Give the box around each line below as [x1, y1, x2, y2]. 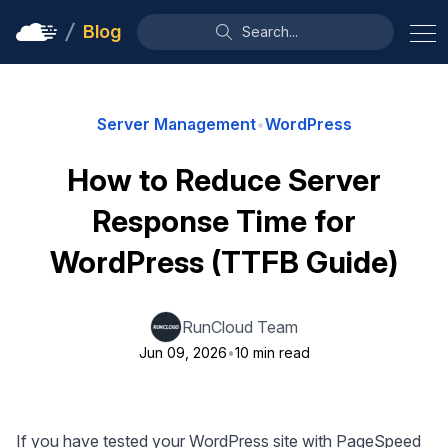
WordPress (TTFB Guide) [50, 244, 398, 280]
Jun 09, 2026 [138, 344, 227, 361]
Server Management [96, 114, 256, 134]
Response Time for [92, 203, 356, 239]
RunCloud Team [182, 317, 298, 337]
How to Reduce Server [67, 162, 381, 198]
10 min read [234, 344, 310, 361]
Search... [241, 23, 298, 40]
